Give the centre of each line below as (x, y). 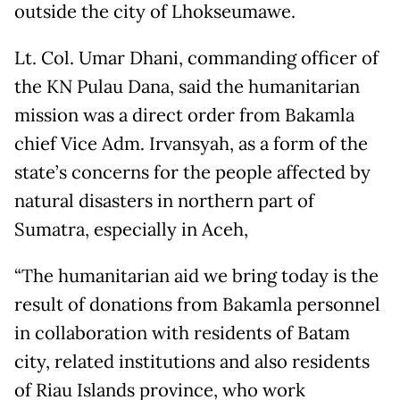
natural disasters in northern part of (164, 201)
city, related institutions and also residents (192, 362)
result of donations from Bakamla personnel (197, 304)
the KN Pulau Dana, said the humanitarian (187, 87)
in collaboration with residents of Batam (182, 333)
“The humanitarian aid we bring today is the (196, 276)
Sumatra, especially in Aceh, (131, 229)
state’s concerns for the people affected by (192, 172)
